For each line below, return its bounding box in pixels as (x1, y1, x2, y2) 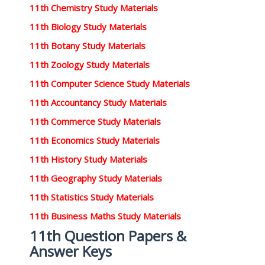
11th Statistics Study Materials (30, 191, 154, 203)
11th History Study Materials (30, 153, 147, 165)
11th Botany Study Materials (30, 40, 146, 51)
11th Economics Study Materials (30, 134, 160, 146)
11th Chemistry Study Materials (30, 2, 158, 14)
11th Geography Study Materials (30, 172, 162, 184)
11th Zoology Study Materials (30, 59, 150, 70)
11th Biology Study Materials (30, 21, 147, 33)
